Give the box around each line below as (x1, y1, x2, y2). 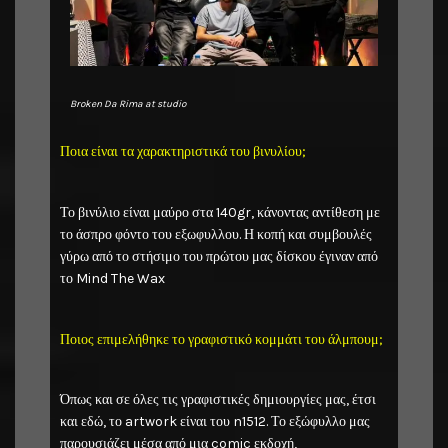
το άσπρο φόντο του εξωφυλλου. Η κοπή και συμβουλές (60, 225, 372, 243)
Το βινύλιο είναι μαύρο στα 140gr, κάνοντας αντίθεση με (60, 203, 380, 221)
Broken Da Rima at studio (70, 98, 186, 111)
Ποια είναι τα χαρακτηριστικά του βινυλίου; (60, 143, 306, 161)
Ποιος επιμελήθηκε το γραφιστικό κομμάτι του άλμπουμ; (60, 330, 383, 348)
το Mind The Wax (60, 269, 165, 287)
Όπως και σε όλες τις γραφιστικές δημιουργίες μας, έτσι (60, 391, 376, 409)
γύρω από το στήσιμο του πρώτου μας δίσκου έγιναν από (60, 247, 378, 265)
